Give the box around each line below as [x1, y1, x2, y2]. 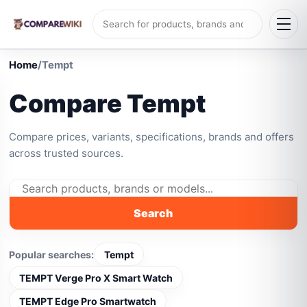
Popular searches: [9, 248, 95, 260]
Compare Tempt [9, 88, 207, 119]
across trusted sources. [9, 147, 124, 160]
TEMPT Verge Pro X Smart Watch [19, 271, 173, 284]
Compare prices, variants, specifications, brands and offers [9, 130, 295, 143]
